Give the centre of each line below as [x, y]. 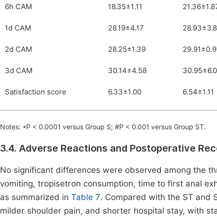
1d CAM [18, 28]
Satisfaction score [36, 92]
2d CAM [19, 49]
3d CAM [19, 71]
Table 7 [86, 197]
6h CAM [19, 7]
